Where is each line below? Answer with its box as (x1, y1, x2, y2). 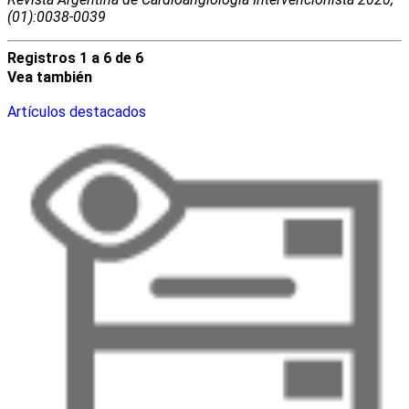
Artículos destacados (7, 102, 146, 121)
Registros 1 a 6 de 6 (7, 48, 143, 67)
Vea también (7, 68, 92, 86)
